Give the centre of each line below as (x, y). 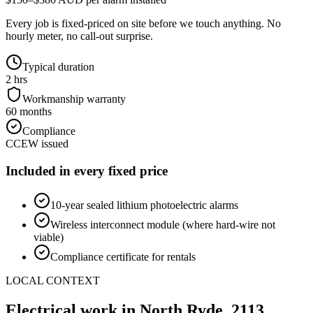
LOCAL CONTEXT (53, 280)
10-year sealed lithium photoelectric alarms (144, 205)
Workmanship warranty (74, 99)
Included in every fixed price (87, 171)
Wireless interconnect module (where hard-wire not (163, 224)
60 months (29, 112)
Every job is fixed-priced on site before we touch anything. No (143, 24)
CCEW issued (37, 144)
